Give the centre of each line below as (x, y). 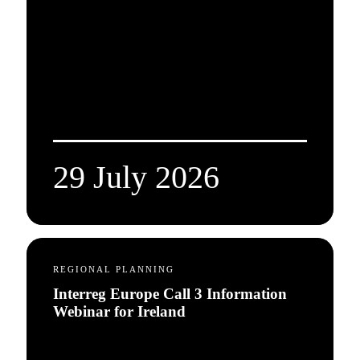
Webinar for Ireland (119, 311)
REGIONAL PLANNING (114, 269)
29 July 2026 (136, 177)
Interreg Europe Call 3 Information (170, 294)
